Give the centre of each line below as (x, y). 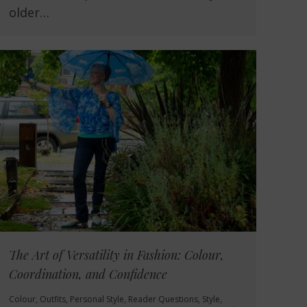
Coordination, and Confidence (88, 274)
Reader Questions (163, 299)
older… (29, 13)
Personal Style (97, 299)
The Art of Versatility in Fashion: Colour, (116, 255)
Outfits (53, 299)
